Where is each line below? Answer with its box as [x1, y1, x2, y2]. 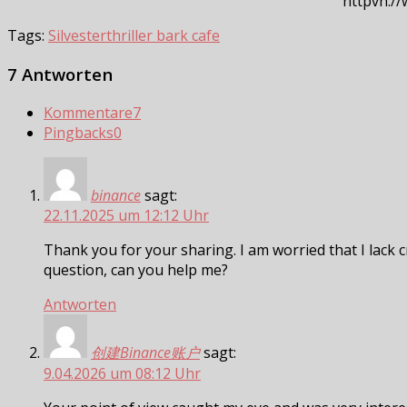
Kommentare [44, 102, 133, 123]
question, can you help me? [44, 259, 228, 280]
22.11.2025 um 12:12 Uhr [44, 204, 209, 225]
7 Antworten [7, 63, 113, 86]
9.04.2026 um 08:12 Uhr [44, 362, 201, 383]
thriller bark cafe [106, 25, 220, 46]
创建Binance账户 [91, 342, 200, 362]
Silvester [48, 25, 106, 46]
